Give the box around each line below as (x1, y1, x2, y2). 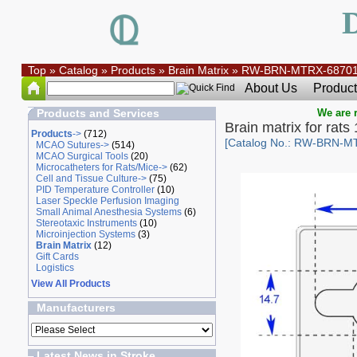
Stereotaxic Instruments (35, 218, 137, 229)
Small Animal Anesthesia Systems (35, 206, 182, 218)
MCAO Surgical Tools (35, 151, 128, 162)
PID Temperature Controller (35, 184, 155, 195)
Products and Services (36, 107, 159, 120)
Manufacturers (36, 301, 116, 314)
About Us (244, 81, 297, 95)
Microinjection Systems (35, 229, 135, 240)
